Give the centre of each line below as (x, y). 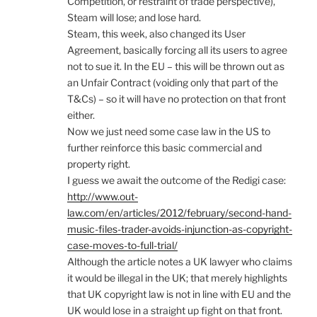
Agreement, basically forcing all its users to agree (177, 50)
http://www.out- (103, 197)
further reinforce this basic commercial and (165, 148)
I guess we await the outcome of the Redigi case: (177, 180)
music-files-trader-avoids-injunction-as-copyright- (180, 229)
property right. (99, 164)
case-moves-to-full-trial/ (122, 246)
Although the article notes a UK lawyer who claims (180, 262)
